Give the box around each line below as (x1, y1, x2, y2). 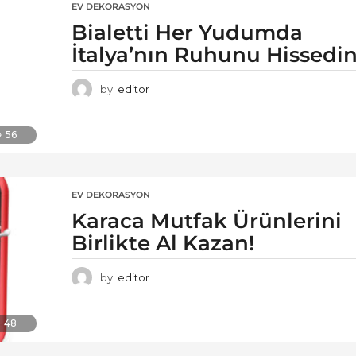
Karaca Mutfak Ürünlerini (72, 208, 342, 234)
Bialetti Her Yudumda (72, 20, 303, 46)
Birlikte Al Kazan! (72, 230, 254, 257)
